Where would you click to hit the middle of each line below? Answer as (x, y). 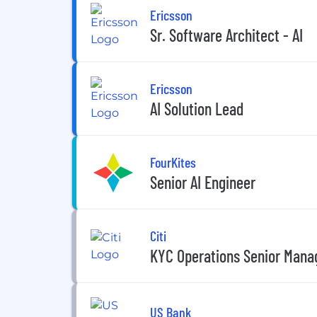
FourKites (173, 162)
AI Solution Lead (197, 108)
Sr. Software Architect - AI (226, 35)
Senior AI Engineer (203, 182)
